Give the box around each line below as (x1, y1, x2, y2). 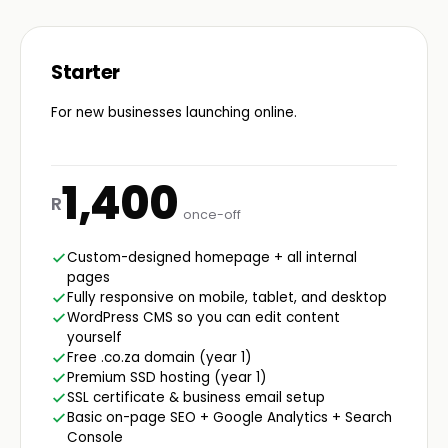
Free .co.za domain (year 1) (67, 347, 251, 367)
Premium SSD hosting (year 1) (67, 367, 266, 387)
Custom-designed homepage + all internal (67, 247, 357, 267)
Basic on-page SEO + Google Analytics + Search (67, 407, 392, 427)
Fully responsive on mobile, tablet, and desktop (67, 287, 387, 307)
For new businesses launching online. (51, 102, 297, 122)
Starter (51, 59, 120, 87)
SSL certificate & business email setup (67, 387, 325, 407)
